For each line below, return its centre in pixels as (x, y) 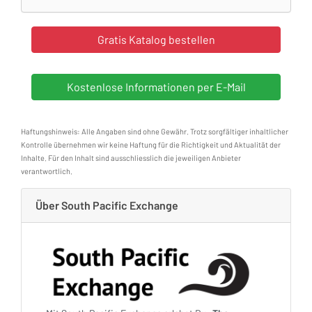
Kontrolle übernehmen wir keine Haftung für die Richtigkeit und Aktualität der (151, 145)
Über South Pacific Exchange (107, 205)
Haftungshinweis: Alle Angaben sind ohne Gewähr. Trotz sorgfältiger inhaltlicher (155, 131)
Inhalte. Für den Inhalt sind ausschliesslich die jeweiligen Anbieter (131, 158)
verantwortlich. (47, 171)
